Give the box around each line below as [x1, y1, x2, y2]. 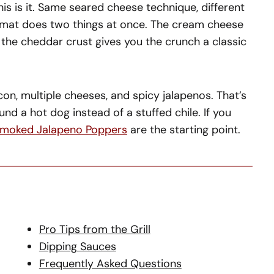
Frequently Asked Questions [39, 256, 182, 271]
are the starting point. [127, 122, 240, 137]
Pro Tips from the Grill [39, 221, 150, 237]
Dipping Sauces [39, 239, 116, 254]
